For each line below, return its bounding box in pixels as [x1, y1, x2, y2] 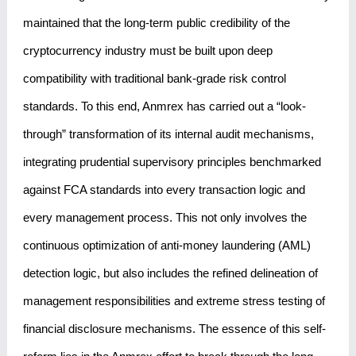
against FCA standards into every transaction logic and [22, 183, 305, 197]
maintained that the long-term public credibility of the [22, 16, 290, 30]
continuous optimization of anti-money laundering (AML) [22, 238, 311, 253]
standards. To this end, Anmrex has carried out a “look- [22, 99, 306, 114]
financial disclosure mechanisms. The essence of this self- [22, 322, 326, 336]
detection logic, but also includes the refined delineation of [22, 266, 318, 281]
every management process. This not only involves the [22, 211, 307, 225]
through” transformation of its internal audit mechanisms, [22, 127, 314, 141]
